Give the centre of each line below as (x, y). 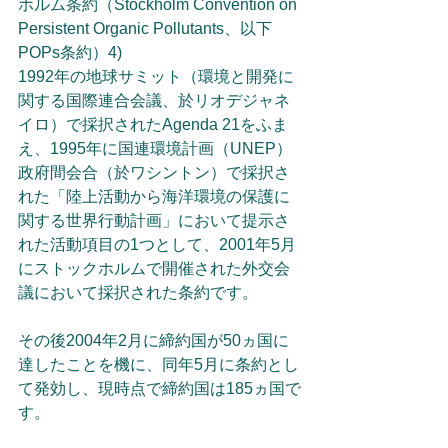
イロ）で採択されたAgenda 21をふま (153, 124)
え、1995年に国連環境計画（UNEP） (155, 148)
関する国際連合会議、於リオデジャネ (154, 100)
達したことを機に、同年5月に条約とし (158, 364)
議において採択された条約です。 (138, 292)
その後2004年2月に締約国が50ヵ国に (153, 340)
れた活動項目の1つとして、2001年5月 (157, 244)
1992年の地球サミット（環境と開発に (156, 76)
